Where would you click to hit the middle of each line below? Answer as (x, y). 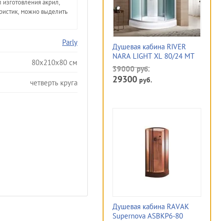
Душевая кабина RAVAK (151, 206)
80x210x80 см (55, 62)
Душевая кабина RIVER (149, 47)
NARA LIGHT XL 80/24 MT (153, 56)
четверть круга (54, 82)
